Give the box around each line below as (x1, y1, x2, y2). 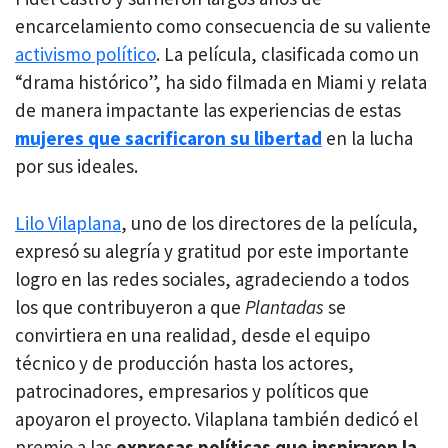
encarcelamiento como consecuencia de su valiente (15, 14, 431, 39)
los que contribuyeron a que (15, 294, 245, 319)
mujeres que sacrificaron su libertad (15, 126, 322, 151)
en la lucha (322, 126, 413, 151)
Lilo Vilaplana (15, 210, 121, 235)
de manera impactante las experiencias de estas (15, 98, 401, 123)
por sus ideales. (15, 154, 138, 179)
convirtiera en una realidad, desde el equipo (15, 322, 370, 347)
